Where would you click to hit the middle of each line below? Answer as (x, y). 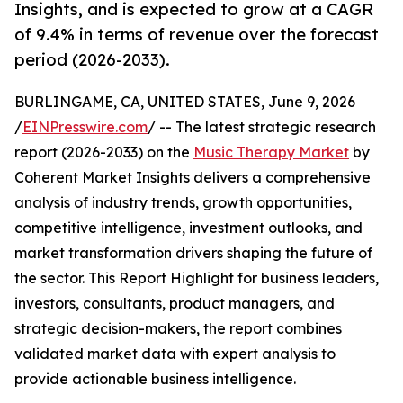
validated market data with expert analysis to (175, 354)
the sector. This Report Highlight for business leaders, (197, 278)
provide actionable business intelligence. (155, 379)
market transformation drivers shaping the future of (193, 253)
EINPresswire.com (85, 127)
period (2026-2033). (92, 60)
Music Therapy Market (271, 152)
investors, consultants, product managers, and (175, 304)
